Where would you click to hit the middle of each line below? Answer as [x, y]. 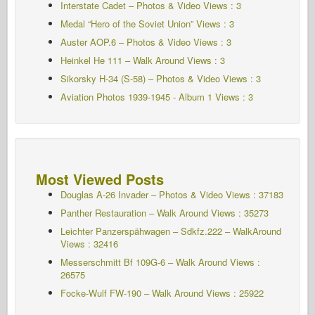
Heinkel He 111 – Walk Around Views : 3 [143, 60]
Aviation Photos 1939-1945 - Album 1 [136, 96]
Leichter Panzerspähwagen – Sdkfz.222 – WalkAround [171, 231]
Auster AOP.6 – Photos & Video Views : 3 [146, 41]
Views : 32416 [89, 243]
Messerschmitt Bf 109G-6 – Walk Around [144, 262]
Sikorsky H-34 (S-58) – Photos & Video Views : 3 [161, 78]
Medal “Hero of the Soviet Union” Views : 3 [147, 23]
